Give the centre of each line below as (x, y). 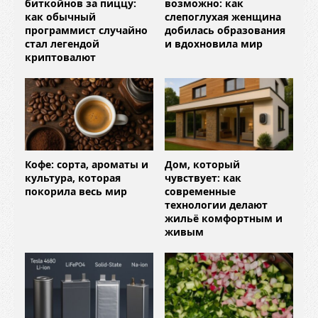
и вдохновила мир (214, 43)
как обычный (60, 16)
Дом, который (202, 164)
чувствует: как (203, 177)
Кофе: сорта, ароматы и (87, 164)
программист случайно (86, 30)
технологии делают (216, 204)
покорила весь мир (76, 191)
